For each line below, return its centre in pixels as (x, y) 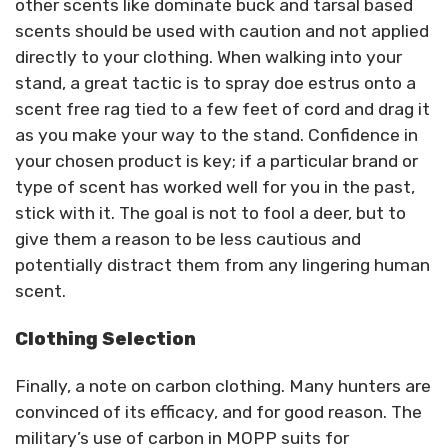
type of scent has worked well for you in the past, (215, 186)
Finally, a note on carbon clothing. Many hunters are (223, 385)
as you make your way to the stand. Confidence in (216, 134)
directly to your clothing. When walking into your (208, 56)
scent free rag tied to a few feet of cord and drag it (222, 108)
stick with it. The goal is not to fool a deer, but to (210, 212)
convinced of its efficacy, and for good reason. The (218, 411)
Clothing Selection (105, 338)
